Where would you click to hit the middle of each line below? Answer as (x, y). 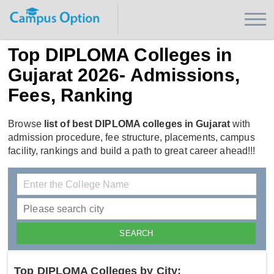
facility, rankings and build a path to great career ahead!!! (132, 151)
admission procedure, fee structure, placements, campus (131, 138)
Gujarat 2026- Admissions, (124, 75)
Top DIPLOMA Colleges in (120, 55)
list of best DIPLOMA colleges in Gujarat (137, 124)
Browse (26, 124)
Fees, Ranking (71, 95)
